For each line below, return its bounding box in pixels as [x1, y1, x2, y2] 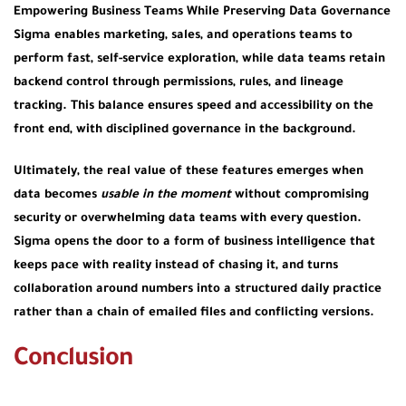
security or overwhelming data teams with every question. [14, 211, 362, 226]
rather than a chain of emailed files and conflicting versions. [14, 305, 374, 320]
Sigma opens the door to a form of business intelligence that [14, 235, 375, 249]
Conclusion [14, 346, 133, 374]
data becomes [14, 188, 101, 202]
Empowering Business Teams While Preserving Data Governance [14, 5, 391, 19]
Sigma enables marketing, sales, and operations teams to [14, 28, 353, 43]
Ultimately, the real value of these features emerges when [14, 164, 363, 179]
